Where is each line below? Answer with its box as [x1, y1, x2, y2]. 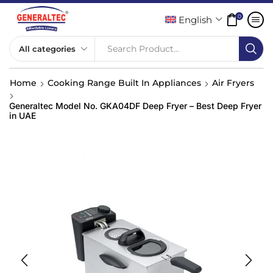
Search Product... [107, 43, 180, 55]
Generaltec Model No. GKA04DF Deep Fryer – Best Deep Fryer [9, 101, 261, 112]
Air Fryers [212, 77, 254, 89]
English [179, 13, 213, 26]
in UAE [9, 110, 36, 121]
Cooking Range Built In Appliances [48, 77, 201, 89]
